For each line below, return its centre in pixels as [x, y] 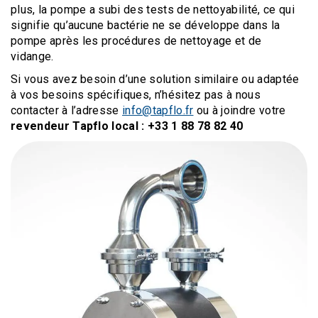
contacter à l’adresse [67, 110]
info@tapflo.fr [158, 110]
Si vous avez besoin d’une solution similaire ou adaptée [155, 79]
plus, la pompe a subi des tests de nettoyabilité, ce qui [153, 10]
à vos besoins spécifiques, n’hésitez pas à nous [136, 95]
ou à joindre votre [240, 110]
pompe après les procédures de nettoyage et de [136, 41]
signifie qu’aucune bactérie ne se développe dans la [146, 25]
